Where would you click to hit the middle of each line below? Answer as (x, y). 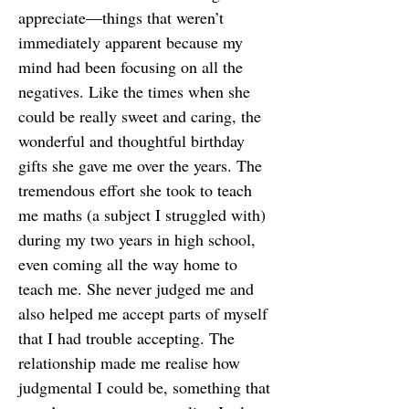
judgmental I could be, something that (144, 387)
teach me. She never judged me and (136, 288)
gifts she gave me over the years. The (140, 165)
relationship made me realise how (129, 362)
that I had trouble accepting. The (126, 338)
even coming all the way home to (128, 264)
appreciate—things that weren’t (121, 17)
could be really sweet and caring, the (140, 116)
